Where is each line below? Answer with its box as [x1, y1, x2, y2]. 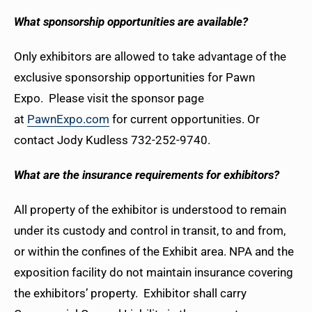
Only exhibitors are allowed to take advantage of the [14, 49, 286, 64]
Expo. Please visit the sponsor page [14, 91, 204, 106]
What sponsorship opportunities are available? [14, 15, 248, 29]
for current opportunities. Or [109, 112, 260, 127]
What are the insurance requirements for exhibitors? [14, 168, 279, 182]
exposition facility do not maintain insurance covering [14, 265, 293, 280]
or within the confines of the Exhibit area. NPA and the [14, 244, 294, 259]
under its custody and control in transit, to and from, [14, 224, 286, 238]
